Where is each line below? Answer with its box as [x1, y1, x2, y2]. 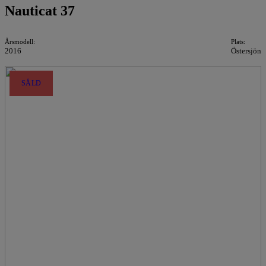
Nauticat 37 [5, 3, 75, 18]
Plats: [231, 38, 245, 45]
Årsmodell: [5, 38, 35, 45]
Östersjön [231, 46, 261, 55]
